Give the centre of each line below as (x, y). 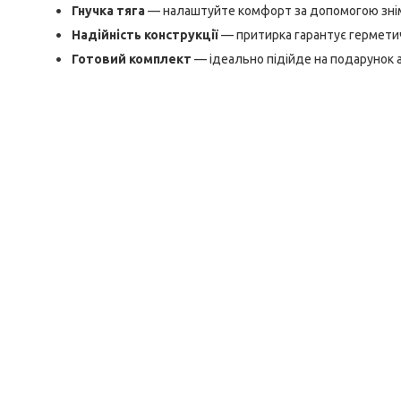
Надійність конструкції (145, 35)
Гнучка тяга (108, 11)
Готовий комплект (132, 59)
